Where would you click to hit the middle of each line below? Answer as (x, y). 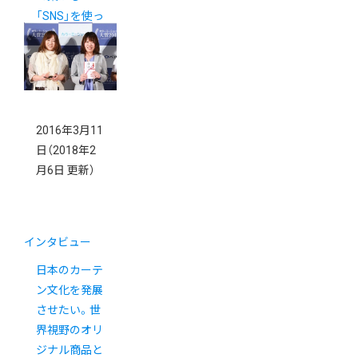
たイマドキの (70, 36)
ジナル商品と (70, 350)
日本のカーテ (70, 270)
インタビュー (58, 242)
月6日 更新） (66, 170)
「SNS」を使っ (70, 16)
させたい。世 (68, 310)
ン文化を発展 (70, 290)
